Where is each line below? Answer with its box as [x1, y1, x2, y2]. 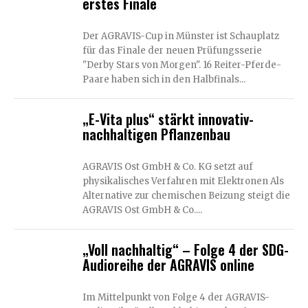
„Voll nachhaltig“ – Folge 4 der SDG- [82, 239, 289, 260]
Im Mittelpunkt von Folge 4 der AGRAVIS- [82, 291, 269, 303]
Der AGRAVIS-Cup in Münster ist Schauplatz [82, 30, 101, 42]
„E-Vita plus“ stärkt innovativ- [82, 109, 254, 129]
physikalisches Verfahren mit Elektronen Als [82, 175, 270, 187]
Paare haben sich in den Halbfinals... [82, 74, 245, 85]
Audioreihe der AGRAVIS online [82, 254, 254, 275]
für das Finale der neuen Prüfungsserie [82, 45, 262, 56]
